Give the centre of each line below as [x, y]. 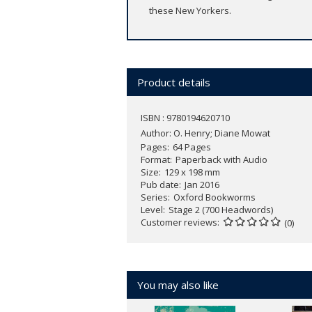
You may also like [178, 285]
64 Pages [192, 147]
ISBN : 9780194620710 [185, 118]
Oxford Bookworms [214, 197]
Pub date [160, 185]
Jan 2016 [202, 185]
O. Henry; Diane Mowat [222, 133]
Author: [157, 133]
